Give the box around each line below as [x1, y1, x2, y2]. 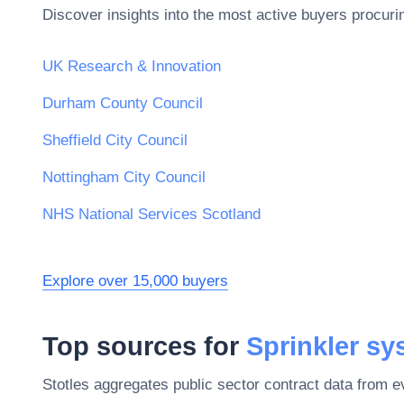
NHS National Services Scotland [42, 206, 261, 224]
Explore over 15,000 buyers [42, 272, 228, 290]
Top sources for [42, 331, 246, 361]
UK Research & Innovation [42, 58, 221, 76]
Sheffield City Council [42, 132, 188, 150]
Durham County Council [42, 95, 203, 113]
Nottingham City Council [42, 169, 206, 187]
